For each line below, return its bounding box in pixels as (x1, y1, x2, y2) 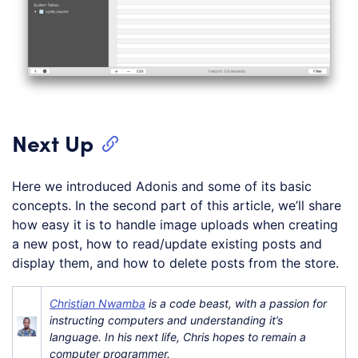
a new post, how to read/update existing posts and (12, 235, 322, 252)
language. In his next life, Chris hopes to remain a (50, 330, 306, 344)
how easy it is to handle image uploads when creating (12, 216, 338, 233)
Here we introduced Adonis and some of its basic (12, 177, 312, 194)
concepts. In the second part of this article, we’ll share (12, 197, 341, 213)
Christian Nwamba (50, 296, 145, 311)
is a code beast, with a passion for (145, 296, 327, 311)
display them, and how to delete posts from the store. (12, 254, 339, 271)
